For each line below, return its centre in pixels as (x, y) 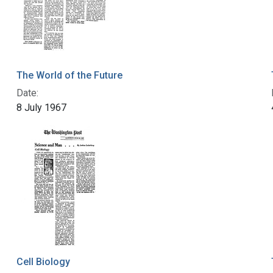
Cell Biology (43, 262)
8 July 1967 (41, 108)
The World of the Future (69, 76)
